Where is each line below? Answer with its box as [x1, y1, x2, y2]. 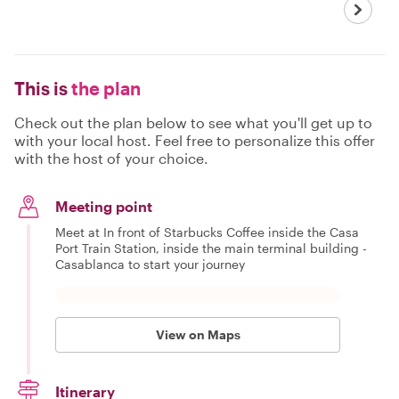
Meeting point [55, 197, 152, 215]
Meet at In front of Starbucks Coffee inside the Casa [55, 224, 359, 240]
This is [14, 77, 68, 99]
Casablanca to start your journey [55, 256, 245, 272]
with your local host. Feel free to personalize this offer [14, 131, 375, 149]
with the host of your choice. [14, 149, 208, 167]
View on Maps [155, 326, 240, 342]
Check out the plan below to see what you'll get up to [14, 113, 372, 131]
